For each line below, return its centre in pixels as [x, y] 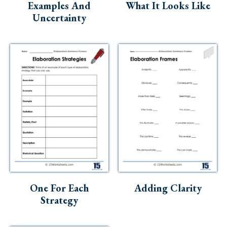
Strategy [59, 200]
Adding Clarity [168, 188]
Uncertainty [59, 18]
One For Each [59, 188]
